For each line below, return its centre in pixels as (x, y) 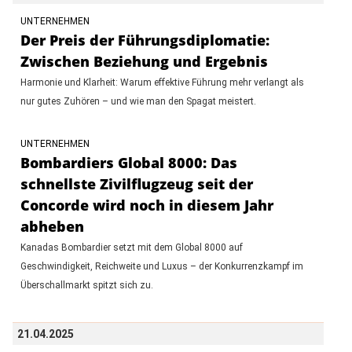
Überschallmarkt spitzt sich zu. (86, 285)
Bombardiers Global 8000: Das (128, 162)
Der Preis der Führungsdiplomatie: (145, 40)
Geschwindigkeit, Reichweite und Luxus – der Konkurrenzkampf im (161, 266)
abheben (52, 226)
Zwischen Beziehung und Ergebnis (144, 61)
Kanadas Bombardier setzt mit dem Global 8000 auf (131, 247)
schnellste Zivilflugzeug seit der (136, 183)
